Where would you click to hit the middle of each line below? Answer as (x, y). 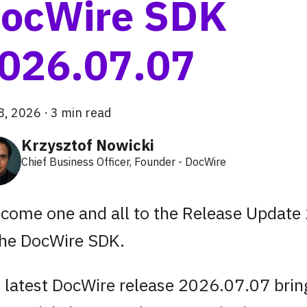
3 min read (81, 113)
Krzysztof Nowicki (88, 145)
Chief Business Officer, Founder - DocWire (124, 161)
